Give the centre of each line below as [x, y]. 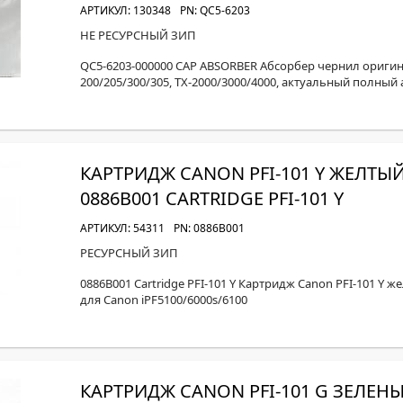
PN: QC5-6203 [215, 10]
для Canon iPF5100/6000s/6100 [164, 300]
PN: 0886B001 [209, 228]
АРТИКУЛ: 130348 [125, 10]
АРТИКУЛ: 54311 [122, 228]
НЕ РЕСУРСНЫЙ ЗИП [138, 35]
